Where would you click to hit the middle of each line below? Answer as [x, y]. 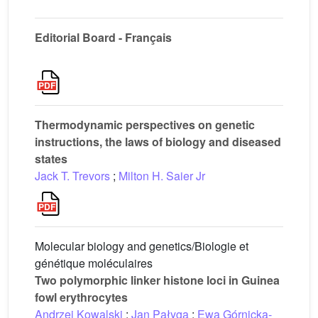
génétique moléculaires [94, 263]
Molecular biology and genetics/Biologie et [142, 246]
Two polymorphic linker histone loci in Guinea [157, 280]
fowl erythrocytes [81, 297]
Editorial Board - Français [103, 37]
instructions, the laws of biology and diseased [158, 142]
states [51, 159]
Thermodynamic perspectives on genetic [145, 125]
